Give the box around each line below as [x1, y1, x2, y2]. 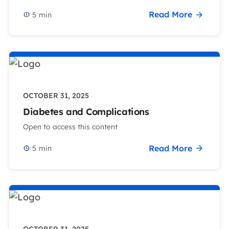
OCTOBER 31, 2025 [23, 90, 89, 100]
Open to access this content [23, 122, 118, 131]
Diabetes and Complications [23, 106, 149, 118]
